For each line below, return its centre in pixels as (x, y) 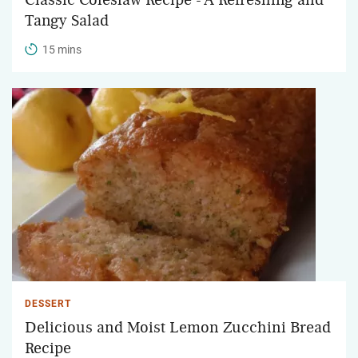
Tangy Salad (67, 20)
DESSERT (48, 303)
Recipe (48, 348)
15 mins (62, 49)
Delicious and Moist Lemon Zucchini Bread (178, 327)
